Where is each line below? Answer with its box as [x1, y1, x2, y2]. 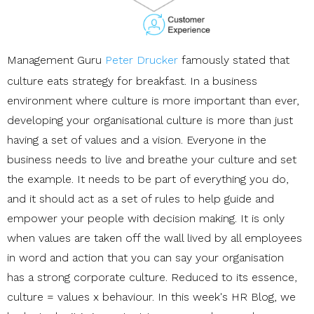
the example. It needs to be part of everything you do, [7, 172, 289, 186]
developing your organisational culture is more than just [7, 113, 293, 127]
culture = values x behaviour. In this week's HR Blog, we [7, 289, 296, 303]
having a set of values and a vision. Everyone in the [7, 132, 266, 146]
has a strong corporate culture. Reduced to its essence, [7, 270, 297, 284]
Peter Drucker [105, 53, 178, 67]
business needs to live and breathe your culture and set [7, 152, 296, 166]
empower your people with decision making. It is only [7, 211, 285, 225]
